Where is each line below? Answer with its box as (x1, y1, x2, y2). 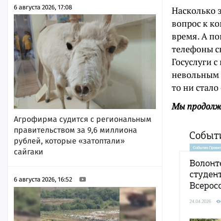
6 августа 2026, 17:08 (14, 3, 72, 11)
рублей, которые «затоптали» (14, 136, 125, 146)
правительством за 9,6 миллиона (14, 125, 137, 135)
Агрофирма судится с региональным (14, 114, 151, 124)
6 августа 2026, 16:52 (14, 175, 72, 183)
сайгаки (14, 147, 43, 156)
